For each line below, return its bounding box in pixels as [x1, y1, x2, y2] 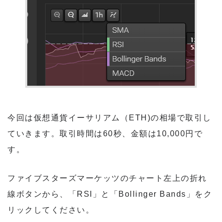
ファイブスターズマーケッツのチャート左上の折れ [7, 173, 207, 182]
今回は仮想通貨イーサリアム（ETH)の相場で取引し [7, 113, 212, 122]
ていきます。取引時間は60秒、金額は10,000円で [7, 129, 203, 138]
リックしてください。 [7, 205, 94, 214]
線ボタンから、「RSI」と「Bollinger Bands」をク [7, 189, 212, 198]
